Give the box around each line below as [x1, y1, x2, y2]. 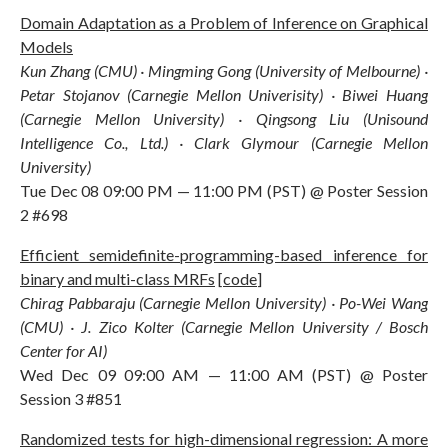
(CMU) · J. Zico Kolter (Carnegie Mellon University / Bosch [20, 316, 428, 336]
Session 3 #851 [20, 388, 122, 408]
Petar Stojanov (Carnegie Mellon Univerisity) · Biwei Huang [20, 84, 428, 104]
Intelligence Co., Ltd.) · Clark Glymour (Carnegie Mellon [20, 132, 428, 152]
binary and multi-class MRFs [20, 268, 215, 288]
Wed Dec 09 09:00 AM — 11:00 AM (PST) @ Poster [20, 364, 428, 384]
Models [20, 36, 73, 56]
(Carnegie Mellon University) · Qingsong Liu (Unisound [20, 108, 428, 128]
